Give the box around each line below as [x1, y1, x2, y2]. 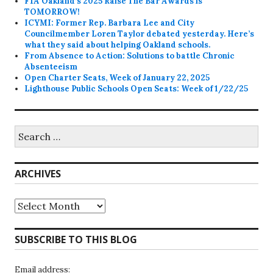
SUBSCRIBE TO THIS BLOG [15, 232, 137, 246]
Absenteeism [24, 61, 78, 72]
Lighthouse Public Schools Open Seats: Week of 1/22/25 [24, 83, 249, 94]
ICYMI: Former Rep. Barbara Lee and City [24, 17, 195, 28]
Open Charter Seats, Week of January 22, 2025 [24, 72, 210, 83]
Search [14, 124, 40, 135]
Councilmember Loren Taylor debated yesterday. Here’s [24, 28, 255, 39]
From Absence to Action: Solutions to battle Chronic [24, 50, 235, 61]
